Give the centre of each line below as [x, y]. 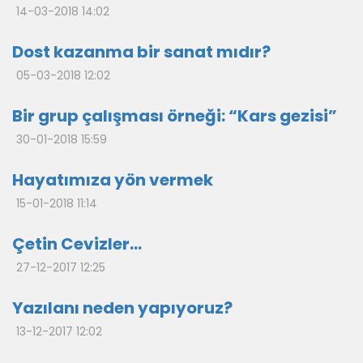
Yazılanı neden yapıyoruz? [122, 308]
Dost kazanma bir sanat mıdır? [141, 52]
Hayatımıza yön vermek [113, 180]
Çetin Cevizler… [77, 244]
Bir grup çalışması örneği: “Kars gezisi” [175, 116]
